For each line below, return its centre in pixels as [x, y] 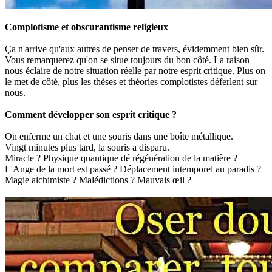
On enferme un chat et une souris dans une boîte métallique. [119, 137]
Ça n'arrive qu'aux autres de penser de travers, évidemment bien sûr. [134, 49]
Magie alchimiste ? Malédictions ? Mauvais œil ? [98, 180]
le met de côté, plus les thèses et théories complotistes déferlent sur [131, 82]
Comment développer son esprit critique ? [91, 115]
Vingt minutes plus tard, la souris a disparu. [87, 148]
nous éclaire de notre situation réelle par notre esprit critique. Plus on [135, 71]
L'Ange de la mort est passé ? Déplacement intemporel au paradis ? [133, 169]
